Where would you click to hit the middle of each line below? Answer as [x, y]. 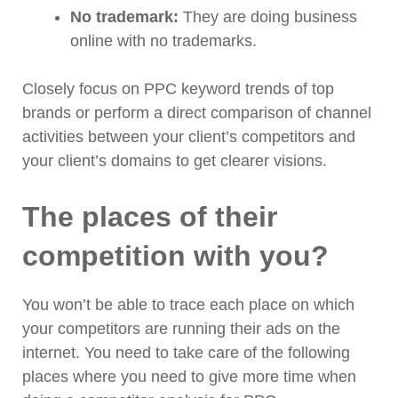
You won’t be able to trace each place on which [188, 305]
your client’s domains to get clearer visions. [175, 161]
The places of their [150, 217]
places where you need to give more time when [189, 377]
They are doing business [268, 17]
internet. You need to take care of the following [186, 353]
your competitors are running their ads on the [181, 329]
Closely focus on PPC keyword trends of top [178, 89]
